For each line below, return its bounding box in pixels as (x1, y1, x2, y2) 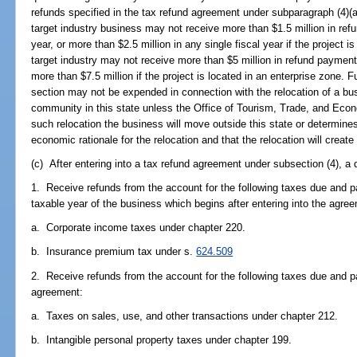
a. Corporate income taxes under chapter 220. (31, 222, 246, 234)
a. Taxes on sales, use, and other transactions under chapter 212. (31, 309, 339, 322)
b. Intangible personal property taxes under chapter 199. (31, 334, 292, 347)
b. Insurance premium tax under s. (31, 245, 197, 258)
